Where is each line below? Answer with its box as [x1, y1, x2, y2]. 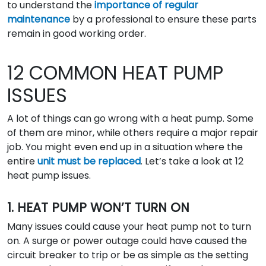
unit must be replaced [37, 154, 141, 168]
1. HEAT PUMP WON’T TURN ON [7, 199, 189, 216]
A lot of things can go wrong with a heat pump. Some [7, 112, 254, 125]
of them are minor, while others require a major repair [7, 126, 258, 140]
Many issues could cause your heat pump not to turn [7, 220, 251, 233]
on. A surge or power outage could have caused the [7, 234, 247, 248]
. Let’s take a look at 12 [141, 154, 243, 168]
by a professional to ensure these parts [70, 12, 256, 26]
